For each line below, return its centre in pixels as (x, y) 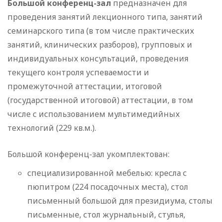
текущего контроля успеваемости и (78, 73)
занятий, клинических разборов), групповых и (100, 45)
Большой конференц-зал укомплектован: (88, 154)
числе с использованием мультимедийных (94, 114)
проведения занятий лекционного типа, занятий (105, 17)
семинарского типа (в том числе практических (101, 31)
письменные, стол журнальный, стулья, (106, 215)
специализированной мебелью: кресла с (107, 173)
